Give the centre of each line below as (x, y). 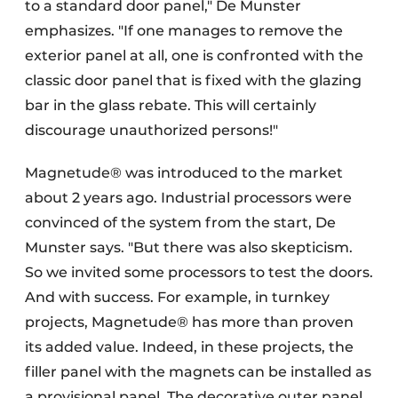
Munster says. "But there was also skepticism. (189, 247)
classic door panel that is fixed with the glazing (193, 80)
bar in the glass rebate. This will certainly (171, 105)
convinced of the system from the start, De (180, 222)
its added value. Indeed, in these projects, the (189, 346)
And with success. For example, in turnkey (177, 297)
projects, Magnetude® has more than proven (189, 322)
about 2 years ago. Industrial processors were (188, 197)
